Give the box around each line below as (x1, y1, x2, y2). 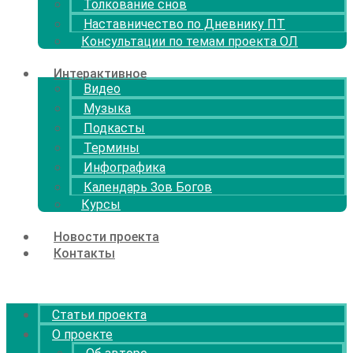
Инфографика (84, 160, 165, 175)
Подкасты (84, 121, 145, 136)
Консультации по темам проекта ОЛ (81, 34, 298, 49)
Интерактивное (54, 66, 147, 81)
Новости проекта (54, 229, 159, 244)
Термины (84, 140, 139, 155)
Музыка (84, 101, 131, 116)
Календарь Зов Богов (84, 180, 212, 195)
